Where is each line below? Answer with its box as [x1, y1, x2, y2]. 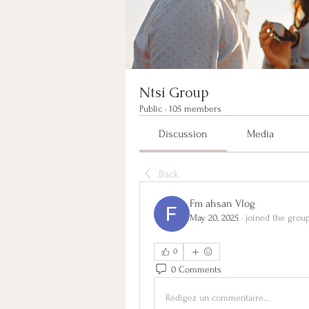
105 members [169, 103, 221, 114]
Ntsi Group [139, 83, 209, 101]
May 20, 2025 [190, 212, 239, 223]
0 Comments [171, 263, 221, 275]
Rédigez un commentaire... [166, 292, 270, 303]
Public [139, 103, 162, 114]
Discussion [159, 128, 208, 140]
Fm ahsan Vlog [190, 197, 255, 210]
